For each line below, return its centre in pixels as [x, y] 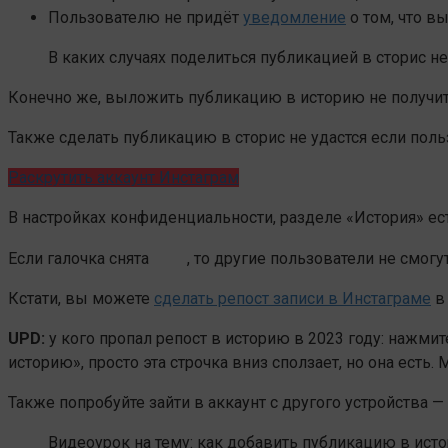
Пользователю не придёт [145, 17]
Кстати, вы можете [81, 298]
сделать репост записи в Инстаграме [292, 298]
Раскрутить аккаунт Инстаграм [123, 177]
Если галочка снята [80, 258]
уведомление [294, 17]
